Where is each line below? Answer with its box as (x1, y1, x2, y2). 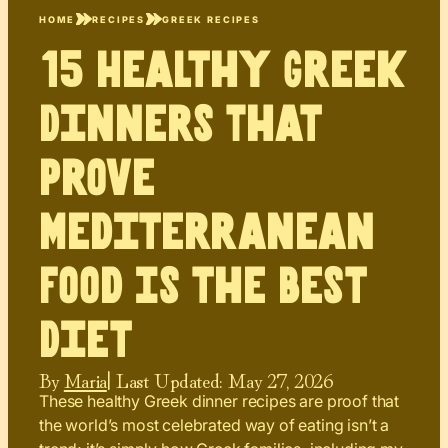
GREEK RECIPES (162, 13, 260, 25)
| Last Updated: (106, 364, 223, 395)
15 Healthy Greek (39, 50, 407, 94)
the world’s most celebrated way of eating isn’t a (39, 415, 390, 436)
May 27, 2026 (228, 364, 333, 395)
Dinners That (39, 104, 322, 148)
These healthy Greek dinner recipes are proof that (39, 391, 400, 412)
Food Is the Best (39, 266, 367, 310)
